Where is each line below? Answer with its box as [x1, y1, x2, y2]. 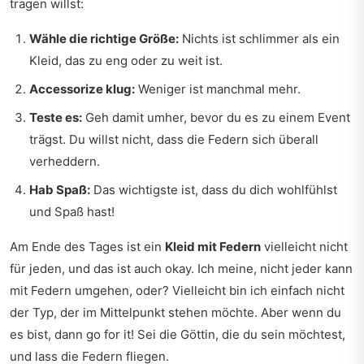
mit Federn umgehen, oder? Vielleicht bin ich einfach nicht [10, 283, 344, 298]
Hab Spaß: [29, 182, 90, 197]
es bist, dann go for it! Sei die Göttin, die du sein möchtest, [10, 327, 345, 342]
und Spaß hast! [29, 204, 115, 219]
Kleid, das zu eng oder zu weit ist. [29, 53, 223, 68]
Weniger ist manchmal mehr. [135, 81, 301, 97]
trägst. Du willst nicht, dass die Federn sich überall [29, 132, 318, 147]
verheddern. [29, 154, 100, 169]
